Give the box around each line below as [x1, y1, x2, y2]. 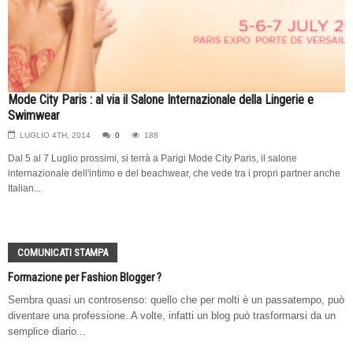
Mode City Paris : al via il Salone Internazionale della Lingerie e [8, 91, 314, 107]
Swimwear [8, 107, 60, 123]
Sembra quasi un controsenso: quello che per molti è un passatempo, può [8, 293, 344, 306]
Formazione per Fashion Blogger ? [8, 269, 162, 284]
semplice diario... [8, 325, 86, 337]
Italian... [8, 182, 41, 194]
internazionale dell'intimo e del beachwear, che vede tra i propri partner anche [8, 167, 340, 179]
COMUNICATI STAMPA [17, 246, 108, 258]
